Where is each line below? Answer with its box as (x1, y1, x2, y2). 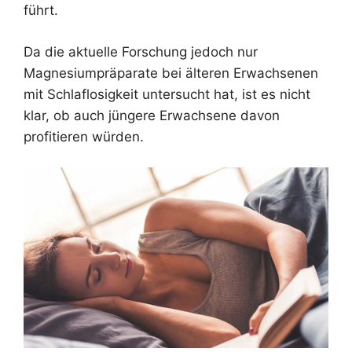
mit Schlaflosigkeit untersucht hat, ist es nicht (24, 86, 310, 102)
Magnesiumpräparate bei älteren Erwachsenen (24, 64, 318, 81)
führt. (24, 2, 58, 19)
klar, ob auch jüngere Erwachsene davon (24, 107, 280, 123)
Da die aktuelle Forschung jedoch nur (24, 43, 258, 60)
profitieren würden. (24, 128, 144, 145)
